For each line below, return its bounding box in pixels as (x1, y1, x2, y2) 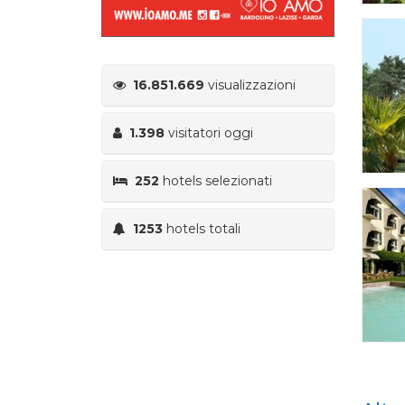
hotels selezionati (159, 172, 272, 189)
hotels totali (163, 220, 240, 237)
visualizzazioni (204, 76, 296, 93)
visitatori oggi (165, 124, 253, 141)
